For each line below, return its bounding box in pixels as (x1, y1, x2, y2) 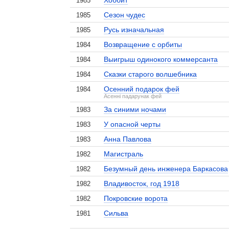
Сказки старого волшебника (104, 70, 197, 78)
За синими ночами (104, 105, 167, 113)
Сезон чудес (104, 11, 146, 19)
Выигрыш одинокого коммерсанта (104, 55, 218, 63)
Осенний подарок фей (104, 85, 180, 93)
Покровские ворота (104, 194, 168, 202)
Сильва (104, 209, 129, 217)
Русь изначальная (104, 26, 165, 34)
